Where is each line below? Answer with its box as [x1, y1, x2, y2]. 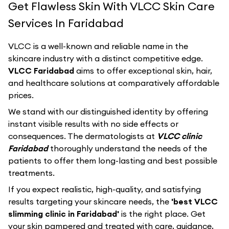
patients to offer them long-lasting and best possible [8, 155, 217, 166]
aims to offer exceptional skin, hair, [76, 65, 212, 76]
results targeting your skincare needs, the [8, 196, 171, 207]
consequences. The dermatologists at [8, 131, 157, 141]
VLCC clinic [157, 131, 202, 141]
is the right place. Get [121, 209, 205, 219]
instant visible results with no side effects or [8, 119, 178, 129]
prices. [8, 90, 34, 100]
